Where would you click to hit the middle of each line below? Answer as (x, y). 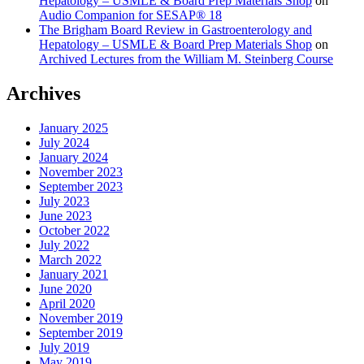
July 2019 (64, 347)
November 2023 (81, 171)
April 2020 (67, 303)
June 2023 (65, 215)
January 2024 (74, 157)
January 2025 (74, 128)
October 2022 (74, 230)
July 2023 (64, 201)
